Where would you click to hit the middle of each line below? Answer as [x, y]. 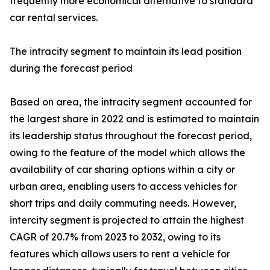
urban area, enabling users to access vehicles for [123, 186]
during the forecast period [71, 68]
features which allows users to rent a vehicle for [120, 254]
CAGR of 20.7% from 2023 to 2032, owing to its [115, 237]
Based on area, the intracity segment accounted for [131, 102]
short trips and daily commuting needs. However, [123, 203]
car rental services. [54, 17]
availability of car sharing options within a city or [122, 169]
